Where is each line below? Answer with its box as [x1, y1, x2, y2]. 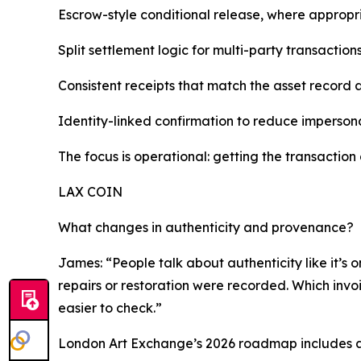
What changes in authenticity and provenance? [58, 219, 354, 236]
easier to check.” [58, 300, 162, 317]
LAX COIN [58, 184, 122, 201]
